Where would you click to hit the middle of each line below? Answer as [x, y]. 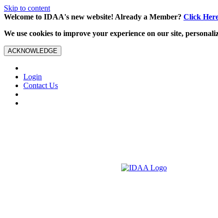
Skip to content [27, 8]
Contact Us [41, 85]
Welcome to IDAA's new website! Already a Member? [94, 17]
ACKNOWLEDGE [33, 51]
